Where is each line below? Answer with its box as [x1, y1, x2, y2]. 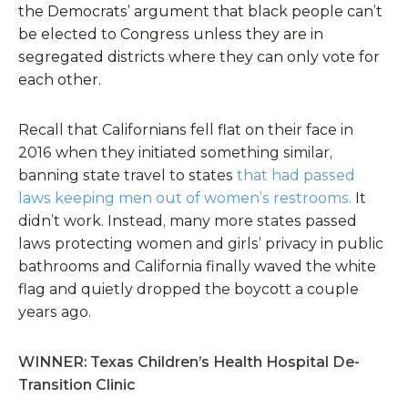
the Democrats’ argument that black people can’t [18, 3, 382, 20]
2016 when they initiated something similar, [18, 144, 332, 161]
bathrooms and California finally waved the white [18, 258, 376, 275]
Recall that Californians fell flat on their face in [18, 121, 353, 138]
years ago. [18, 303, 91, 321]
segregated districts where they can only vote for [18, 48, 380, 66]
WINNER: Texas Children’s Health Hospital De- [18, 353, 360, 371]
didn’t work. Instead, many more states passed [18, 212, 357, 229]
